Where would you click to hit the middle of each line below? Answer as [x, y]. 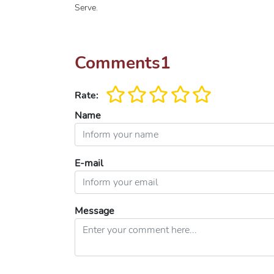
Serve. [86, 8]
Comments [117, 63]
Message [94, 211]
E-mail [89, 163]
